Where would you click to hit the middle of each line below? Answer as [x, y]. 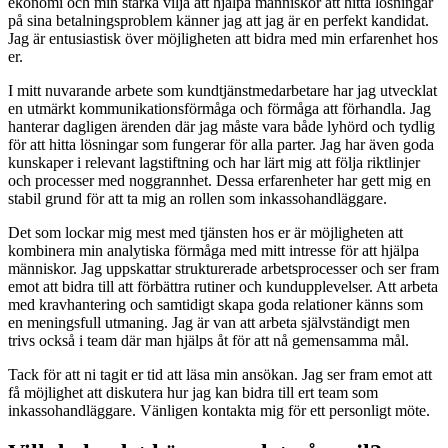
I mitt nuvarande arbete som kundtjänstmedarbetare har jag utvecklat [222, 91]
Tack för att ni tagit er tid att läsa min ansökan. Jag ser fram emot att [220, 375]
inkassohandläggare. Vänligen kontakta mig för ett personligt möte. [219, 411]
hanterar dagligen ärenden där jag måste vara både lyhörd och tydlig [221, 127]
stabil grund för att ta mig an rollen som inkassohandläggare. [197, 199]
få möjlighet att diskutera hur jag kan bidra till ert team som [193, 393]
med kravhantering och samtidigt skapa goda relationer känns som [215, 305]
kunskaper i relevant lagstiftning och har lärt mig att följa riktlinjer [214, 163]
